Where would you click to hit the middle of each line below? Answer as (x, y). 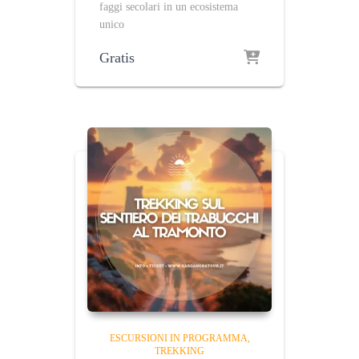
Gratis (117, 58)
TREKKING (179, 351)
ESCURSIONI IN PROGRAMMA (178, 338)
